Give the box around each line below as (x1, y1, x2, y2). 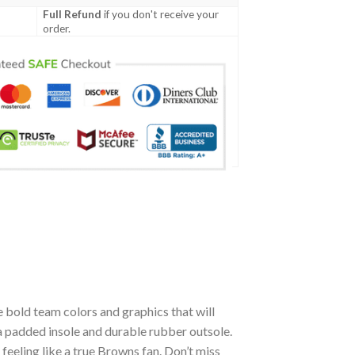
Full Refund (43, 8, 102, 21)
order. (43, 22, 71, 36)
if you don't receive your (101, 8, 219, 21)
